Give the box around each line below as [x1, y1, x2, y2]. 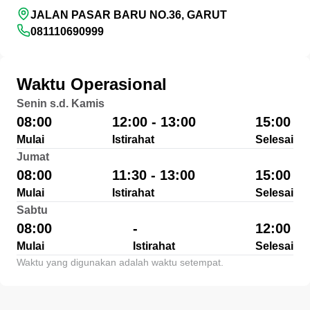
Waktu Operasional [17, 75, 167, 93]
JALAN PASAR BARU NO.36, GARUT [30, 9, 227, 21]
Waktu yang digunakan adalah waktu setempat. [17, 257, 224, 268]
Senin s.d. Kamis [17, 98, 104, 109]
